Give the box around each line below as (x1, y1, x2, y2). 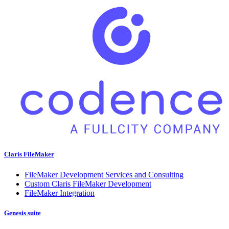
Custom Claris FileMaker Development (25, 179, 151, 188)
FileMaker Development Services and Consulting (25, 170, 184, 179)
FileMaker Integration (25, 188, 95, 197)
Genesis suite (4, 209, 41, 217)
